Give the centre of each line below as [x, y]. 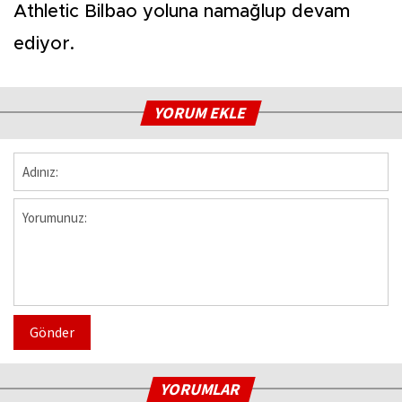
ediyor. [44, 44]
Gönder [52, 332]
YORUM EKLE [201, 113]
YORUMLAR [201, 389]
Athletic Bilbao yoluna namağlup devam [182, 12]
